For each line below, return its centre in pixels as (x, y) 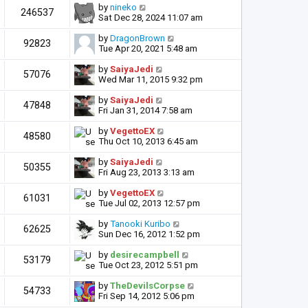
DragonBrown (137, 38)
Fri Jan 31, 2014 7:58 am (145, 111)
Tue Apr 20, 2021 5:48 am (148, 49)
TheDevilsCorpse (147, 286)
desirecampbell (145, 255)
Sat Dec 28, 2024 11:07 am (151, 18)
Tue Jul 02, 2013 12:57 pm (149, 203)
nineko (123, 8)
